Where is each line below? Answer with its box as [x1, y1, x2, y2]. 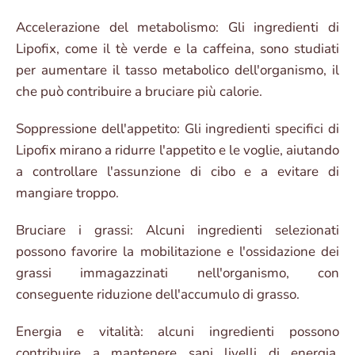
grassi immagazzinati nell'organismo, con [16, 264, 339, 283]
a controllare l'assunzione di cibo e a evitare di [16, 162, 339, 181]
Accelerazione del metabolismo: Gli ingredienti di [16, 18, 339, 37]
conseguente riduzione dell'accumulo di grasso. [16, 285, 300, 304]
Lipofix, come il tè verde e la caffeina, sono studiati [16, 40, 339, 59]
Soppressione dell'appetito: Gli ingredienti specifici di [16, 120, 339, 139]
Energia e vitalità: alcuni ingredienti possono [16, 323, 339, 342]
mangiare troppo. [16, 184, 119, 203]
